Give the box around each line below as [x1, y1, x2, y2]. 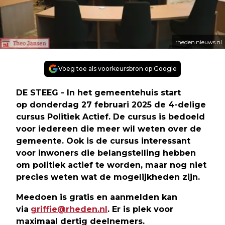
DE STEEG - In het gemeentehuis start [16, 87, 181, 97]
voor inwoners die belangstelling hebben [16, 148, 196, 158]
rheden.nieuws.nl [175, 38, 222, 46]
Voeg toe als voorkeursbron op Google [58, 64, 177, 72]
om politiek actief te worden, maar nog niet [16, 160, 206, 170]
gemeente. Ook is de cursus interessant [16, 136, 190, 146]
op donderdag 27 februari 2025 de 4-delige [16, 99, 206, 109]
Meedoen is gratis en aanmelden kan [16, 192, 177, 202]
